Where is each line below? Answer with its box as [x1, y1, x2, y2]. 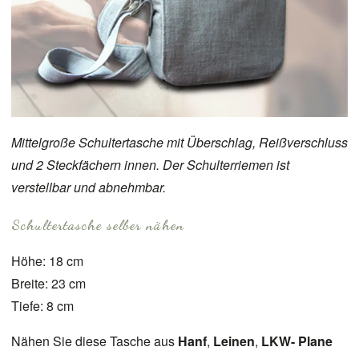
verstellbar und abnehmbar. [11, 177, 166, 196]
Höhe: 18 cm [11, 251, 83, 270]
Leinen [213, 331, 255, 350]
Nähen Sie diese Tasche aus [11, 331, 178, 350]
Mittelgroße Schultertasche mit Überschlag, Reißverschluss [11, 132, 348, 151]
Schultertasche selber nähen [11, 215, 185, 233]
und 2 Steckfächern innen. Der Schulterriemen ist [11, 155, 289, 174]
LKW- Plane [261, 331, 333, 350]
